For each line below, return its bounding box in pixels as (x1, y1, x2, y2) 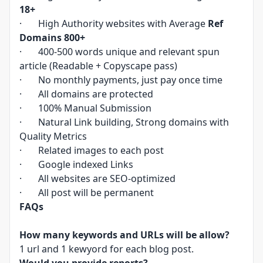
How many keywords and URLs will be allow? (19, 228, 230, 241)
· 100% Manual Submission (19, 102, 151, 114)
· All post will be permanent (19, 186, 154, 199)
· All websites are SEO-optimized (19, 172, 176, 185)
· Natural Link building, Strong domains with (19, 116, 229, 129)
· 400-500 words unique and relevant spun (19, 45, 220, 58)
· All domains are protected (19, 87, 153, 100)
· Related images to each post (19, 144, 164, 157)
